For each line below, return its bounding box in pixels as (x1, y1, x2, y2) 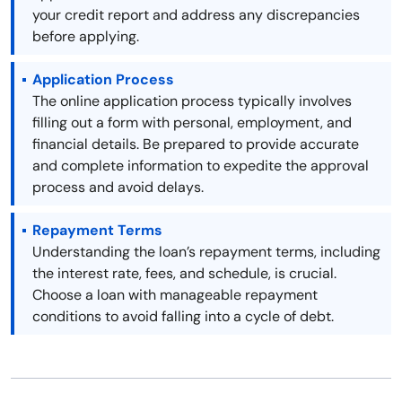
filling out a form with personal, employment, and (32, 113, 352, 133)
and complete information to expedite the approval (32, 156, 369, 176)
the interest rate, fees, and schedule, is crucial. (32, 264, 336, 284)
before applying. (32, 27, 139, 47)
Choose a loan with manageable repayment (32, 285, 318, 305)
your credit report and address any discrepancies (32, 5, 360, 25)
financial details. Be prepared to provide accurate (32, 135, 359, 154)
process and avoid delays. (32, 178, 204, 197)
